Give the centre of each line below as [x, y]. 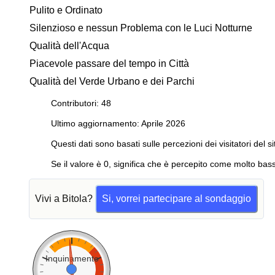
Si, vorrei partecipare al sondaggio [176, 199]
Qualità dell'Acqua [69, 46]
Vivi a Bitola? [65, 199]
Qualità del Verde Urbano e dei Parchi [112, 81]
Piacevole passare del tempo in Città [109, 64]
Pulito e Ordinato [66, 10]
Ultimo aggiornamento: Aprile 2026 [118, 123]
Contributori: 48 [81, 103]
